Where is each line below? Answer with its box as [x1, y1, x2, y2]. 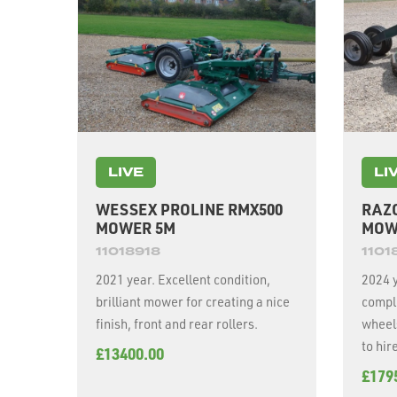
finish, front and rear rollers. [96, 315, 258, 333]
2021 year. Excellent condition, [96, 271, 158, 289]
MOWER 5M [96, 217, 175, 237]
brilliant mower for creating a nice [96, 293, 290, 311]
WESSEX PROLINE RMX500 [96, 198, 283, 219]
